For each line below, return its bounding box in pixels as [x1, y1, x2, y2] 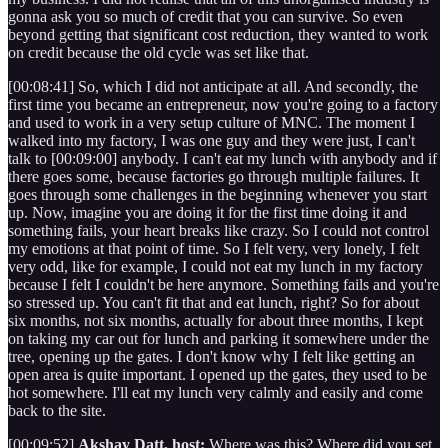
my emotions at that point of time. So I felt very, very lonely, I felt [8, 239, 419, 257]
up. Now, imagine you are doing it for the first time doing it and [8, 203, 407, 221]
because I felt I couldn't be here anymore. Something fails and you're [8, 275, 439, 293]
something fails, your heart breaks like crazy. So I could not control [8, 221, 429, 239]
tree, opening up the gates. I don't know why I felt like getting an [8, 347, 415, 365]
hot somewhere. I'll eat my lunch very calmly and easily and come [8, 383, 423, 401]
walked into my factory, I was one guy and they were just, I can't [8, 131, 415, 149]
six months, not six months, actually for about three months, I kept [8, 311, 423, 329]
